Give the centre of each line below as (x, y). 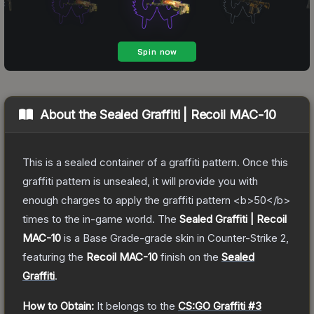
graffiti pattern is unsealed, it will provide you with (140, 181)
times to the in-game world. (89, 219)
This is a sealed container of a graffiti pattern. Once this (155, 162)
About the (70, 114)
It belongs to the (137, 306)
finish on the (190, 257)
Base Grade (111, 238)
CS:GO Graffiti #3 (220, 306)
